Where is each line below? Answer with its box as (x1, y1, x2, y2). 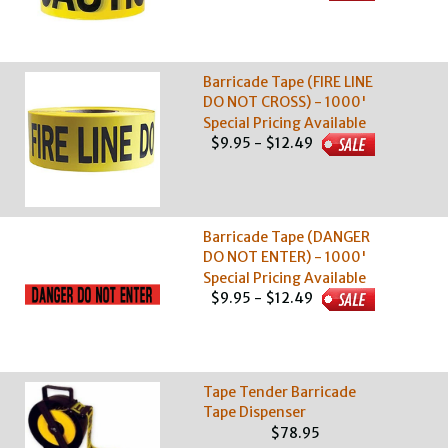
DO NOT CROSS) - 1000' (203, 93, 368, 111)
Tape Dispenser (203, 403, 307, 421)
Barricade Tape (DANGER (203, 228, 371, 246)
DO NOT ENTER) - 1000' (203, 248, 368, 266)
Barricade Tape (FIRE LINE (203, 73, 374, 91)
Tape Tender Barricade (203, 383, 357, 401)
